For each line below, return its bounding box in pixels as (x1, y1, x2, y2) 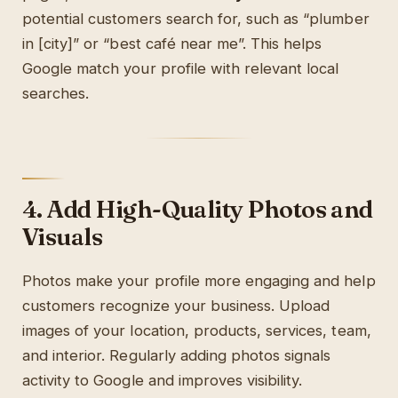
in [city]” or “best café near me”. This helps (22, 35, 322, 53)
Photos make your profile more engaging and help (22, 272, 376, 291)
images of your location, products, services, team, (22, 322, 371, 340)
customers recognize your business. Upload (22, 297, 330, 315)
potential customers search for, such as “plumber (22, 10, 370, 28)
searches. (22, 84, 90, 103)
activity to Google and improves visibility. (22, 371, 303, 390)
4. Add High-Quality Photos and (22, 195, 373, 225)
